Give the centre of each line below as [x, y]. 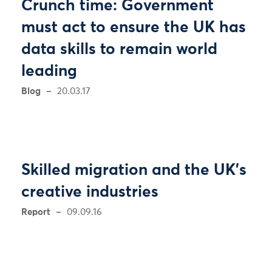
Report [36, 212]
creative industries [90, 192]
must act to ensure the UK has [134, 28]
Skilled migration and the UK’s [134, 171]
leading [49, 72]
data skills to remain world [119, 50]
